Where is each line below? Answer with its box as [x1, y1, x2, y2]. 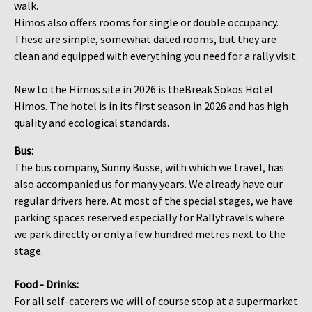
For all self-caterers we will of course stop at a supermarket [14, 293, 298, 308]
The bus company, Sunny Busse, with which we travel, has [14, 159, 284, 174]
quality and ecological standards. [14, 115, 169, 130]
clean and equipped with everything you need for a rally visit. [14, 48, 298, 63]
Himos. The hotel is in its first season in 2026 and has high [14, 98, 288, 113]
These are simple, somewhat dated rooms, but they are [14, 31, 276, 46]
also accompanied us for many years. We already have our [14, 176, 283, 191]
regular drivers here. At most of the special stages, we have [14, 193, 293, 208]
